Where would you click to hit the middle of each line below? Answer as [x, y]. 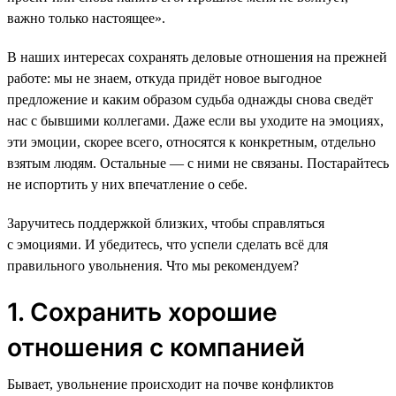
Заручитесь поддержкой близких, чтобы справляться [166, 223]
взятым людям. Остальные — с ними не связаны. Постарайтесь [198, 163]
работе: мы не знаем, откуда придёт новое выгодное [164, 78]
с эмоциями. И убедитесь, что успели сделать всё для [168, 244]
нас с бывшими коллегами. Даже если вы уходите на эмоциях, [195, 120]
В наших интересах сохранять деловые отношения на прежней [197, 57]
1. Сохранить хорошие [142, 312]
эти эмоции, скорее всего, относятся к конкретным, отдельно [191, 141]
